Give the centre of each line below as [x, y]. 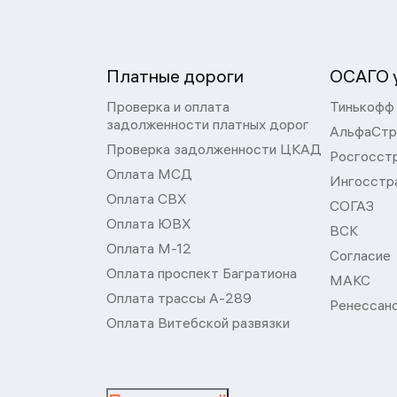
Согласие [360, 255]
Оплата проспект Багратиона [202, 273]
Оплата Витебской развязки [198, 323]
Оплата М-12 [149, 248]
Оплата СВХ [147, 198]
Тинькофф [362, 106]
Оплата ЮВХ [149, 223]
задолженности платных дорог [208, 124]
